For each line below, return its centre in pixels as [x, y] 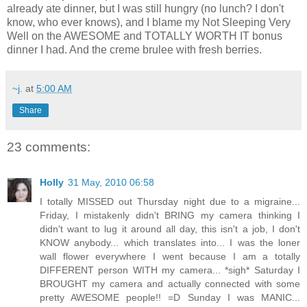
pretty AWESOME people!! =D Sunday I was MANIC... [170, 298]
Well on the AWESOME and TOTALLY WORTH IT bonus [145, 36]
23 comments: [49, 147]
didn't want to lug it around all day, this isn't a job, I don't [170, 229]
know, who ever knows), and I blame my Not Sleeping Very [149, 22]
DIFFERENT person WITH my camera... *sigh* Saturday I [170, 270]
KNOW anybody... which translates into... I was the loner [170, 243]
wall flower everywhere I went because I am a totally [170, 257]
